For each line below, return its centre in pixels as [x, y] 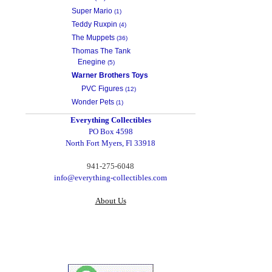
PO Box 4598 [110, 131]
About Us [110, 200]
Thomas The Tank [101, 51]
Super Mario [92, 11]
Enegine [92, 62]
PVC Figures [102, 88]
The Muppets [93, 37]
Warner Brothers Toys [110, 75]
